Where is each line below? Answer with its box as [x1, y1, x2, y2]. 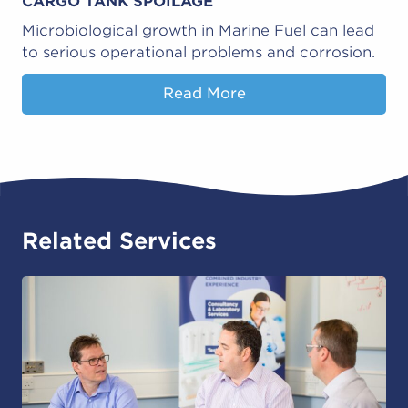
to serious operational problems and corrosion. [22, 43, 375, 61]
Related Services [22, 228, 217, 255]
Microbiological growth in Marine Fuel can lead [22, 21, 374, 39]
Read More [162, 85, 246, 103]
